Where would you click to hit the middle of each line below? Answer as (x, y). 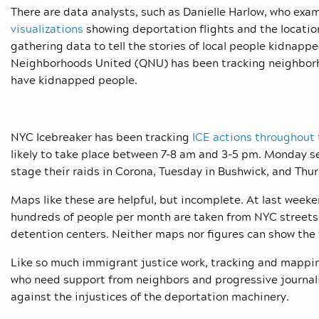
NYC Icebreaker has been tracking (101, 137)
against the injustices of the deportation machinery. (150, 297)
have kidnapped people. (75, 80)
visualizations (47, 29)
